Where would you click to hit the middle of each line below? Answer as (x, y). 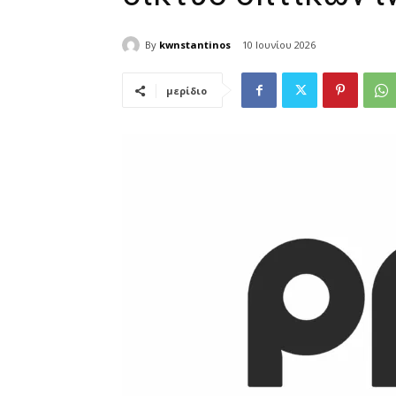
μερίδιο (187, 91)
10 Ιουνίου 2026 (279, 45)
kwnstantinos (195, 44)
